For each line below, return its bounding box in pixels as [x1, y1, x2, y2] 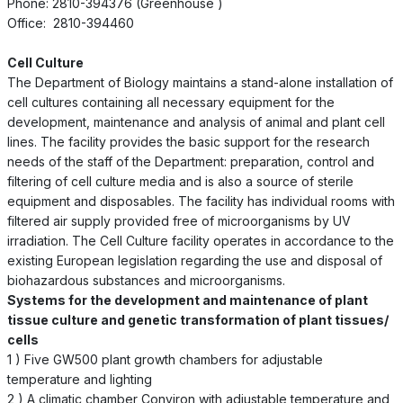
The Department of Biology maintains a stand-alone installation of [6, 74, 393, 90]
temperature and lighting [6, 371, 152, 387]
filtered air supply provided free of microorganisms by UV [6, 212, 351, 228]
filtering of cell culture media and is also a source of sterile [6, 173, 354, 189]
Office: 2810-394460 [6, 14, 134, 31]
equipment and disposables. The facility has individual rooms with [6, 193, 395, 209]
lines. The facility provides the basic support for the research [6, 133, 370, 149]
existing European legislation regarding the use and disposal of [6, 252, 382, 268]
